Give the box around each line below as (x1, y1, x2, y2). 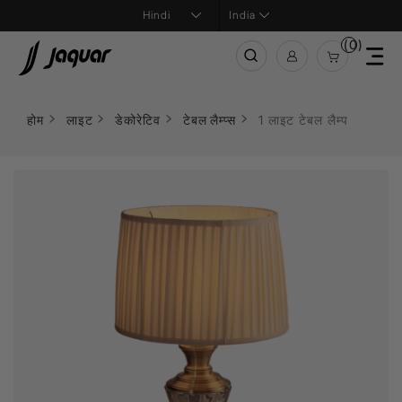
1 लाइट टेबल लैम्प (258, 112, 348, 127)
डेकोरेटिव (115, 112, 161, 127)
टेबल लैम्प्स (182, 112, 236, 127)
